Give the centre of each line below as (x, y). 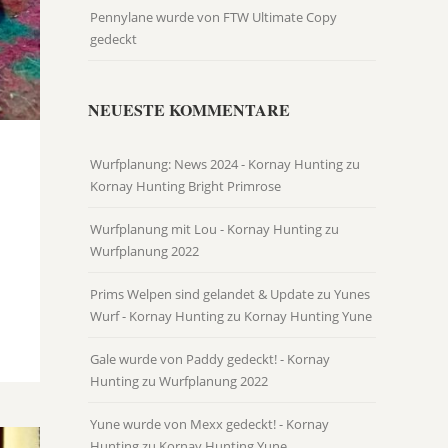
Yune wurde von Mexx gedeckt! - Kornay (209, 424)
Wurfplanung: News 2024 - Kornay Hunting (216, 164)
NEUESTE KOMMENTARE (189, 110)
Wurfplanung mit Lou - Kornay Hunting (206, 229)
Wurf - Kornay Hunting (157, 316)
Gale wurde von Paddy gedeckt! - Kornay (210, 359)
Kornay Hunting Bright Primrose (185, 186)
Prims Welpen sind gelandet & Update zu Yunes (230, 294)
